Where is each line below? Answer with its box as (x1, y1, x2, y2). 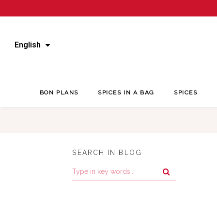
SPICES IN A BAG (98, 89, 155, 96)
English (15, 40, 41, 49)
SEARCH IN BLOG (72, 149, 142, 156)
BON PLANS (39, 89, 79, 96)
